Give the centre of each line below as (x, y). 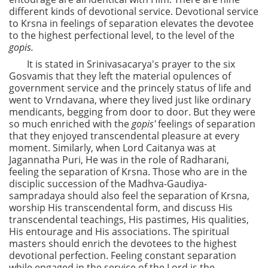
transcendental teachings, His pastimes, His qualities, (129, 220)
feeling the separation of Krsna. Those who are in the (128, 172)
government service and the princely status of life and (130, 88)
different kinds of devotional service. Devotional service (134, 11)
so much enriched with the (70, 124)
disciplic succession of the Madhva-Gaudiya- (108, 184)
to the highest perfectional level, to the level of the (122, 35)
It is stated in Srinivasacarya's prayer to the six (131, 64)
